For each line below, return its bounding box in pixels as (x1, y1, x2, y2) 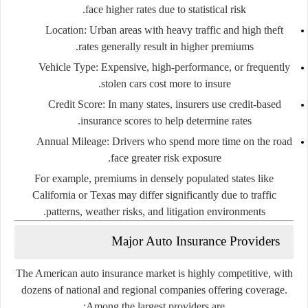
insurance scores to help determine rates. (80, 114, 252, 126)
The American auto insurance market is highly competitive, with (15, 267, 293, 279)
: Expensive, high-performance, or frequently (96, 60, 290, 73)
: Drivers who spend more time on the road (107, 135, 292, 147)
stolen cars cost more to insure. (100, 77, 231, 89)
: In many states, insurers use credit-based (102, 98, 281, 110)
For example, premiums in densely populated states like (34, 172, 274, 184)
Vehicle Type (38, 60, 96, 73)
